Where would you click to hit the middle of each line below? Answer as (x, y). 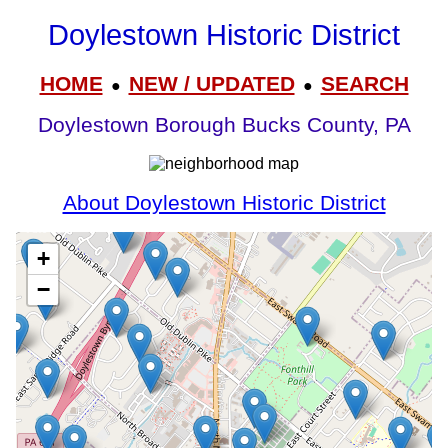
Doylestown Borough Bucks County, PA (224, 125)
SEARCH (364, 83)
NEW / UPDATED (211, 83)
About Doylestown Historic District (224, 202)
